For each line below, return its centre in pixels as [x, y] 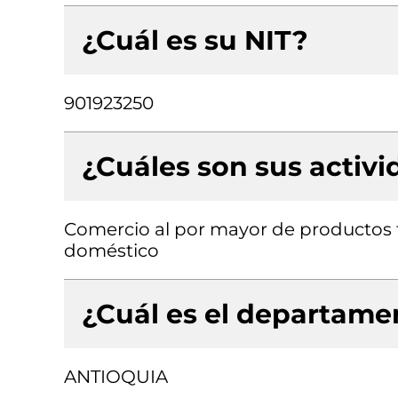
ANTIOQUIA [116, 377]
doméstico [111, 251]
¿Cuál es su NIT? [195, 40]
